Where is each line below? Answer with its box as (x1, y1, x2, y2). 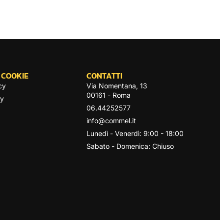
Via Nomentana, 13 (86, 82, 147, 90)
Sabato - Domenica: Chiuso (86, 142, 174, 150)
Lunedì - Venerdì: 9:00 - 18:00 (86, 129, 184, 137)
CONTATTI (86, 70, 122, 82)
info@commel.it (86, 116, 136, 125)
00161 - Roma (86, 91, 131, 99)
